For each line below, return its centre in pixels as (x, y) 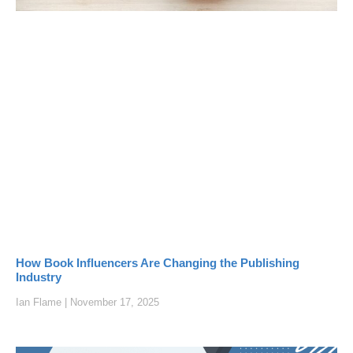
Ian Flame (40, 302)
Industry (39, 277)
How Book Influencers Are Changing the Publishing (158, 262)
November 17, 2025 (113, 302)
